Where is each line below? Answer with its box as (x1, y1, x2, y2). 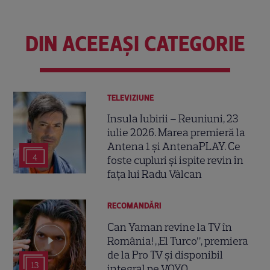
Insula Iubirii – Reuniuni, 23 (107, 112, 239, 126)
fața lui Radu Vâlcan (107, 168, 202, 181)
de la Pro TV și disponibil (107, 248, 224, 262)
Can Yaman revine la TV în (107, 220, 233, 234)
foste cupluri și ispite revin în (107, 154, 244, 168)
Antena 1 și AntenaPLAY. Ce (107, 140, 241, 154)
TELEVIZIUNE (107, 93, 154, 104)
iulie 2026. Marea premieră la (107, 126, 246, 140)
